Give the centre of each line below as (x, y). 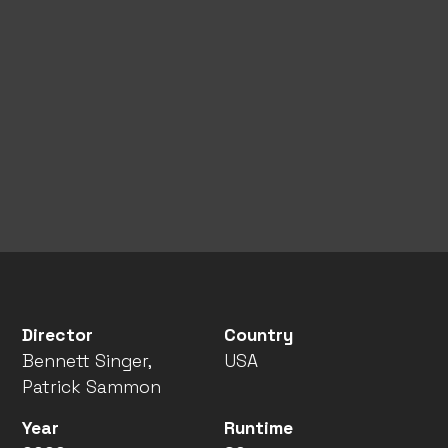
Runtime (258, 428)
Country (258, 335)
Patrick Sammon (92, 387)
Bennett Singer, (87, 361)
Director (58, 335)
